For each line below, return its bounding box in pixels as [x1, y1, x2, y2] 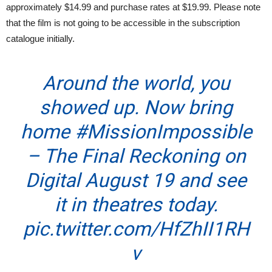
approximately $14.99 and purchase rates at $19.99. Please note [6, 2, 260, 13]
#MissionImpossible [74, 120, 252, 144]
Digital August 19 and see [25, 169, 246, 192]
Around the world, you [42, 72, 230, 95]
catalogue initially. [6, 33, 75, 44]
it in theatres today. [54, 193, 218, 217]
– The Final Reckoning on [26, 144, 246, 168]
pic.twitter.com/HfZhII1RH [22, 217, 250, 241]
